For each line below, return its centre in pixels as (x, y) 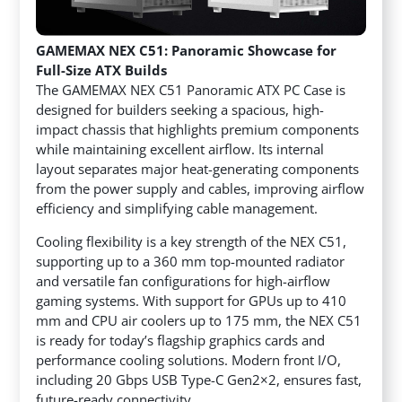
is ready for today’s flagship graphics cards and (181, 341)
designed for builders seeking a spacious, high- (180, 110)
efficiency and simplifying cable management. (177, 209)
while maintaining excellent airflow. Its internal (180, 149)
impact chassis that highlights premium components (198, 130)
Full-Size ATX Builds (102, 70)
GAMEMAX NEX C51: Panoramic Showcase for (187, 51)
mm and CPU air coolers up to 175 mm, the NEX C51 (199, 321)
